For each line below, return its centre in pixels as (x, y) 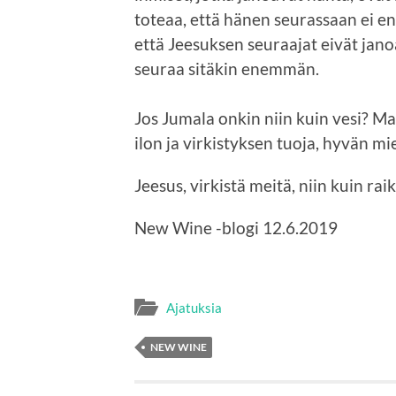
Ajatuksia (194, 308)
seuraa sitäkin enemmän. (227, 68)
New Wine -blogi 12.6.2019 (236, 227)
